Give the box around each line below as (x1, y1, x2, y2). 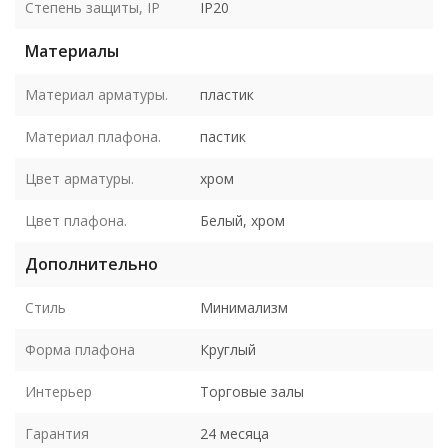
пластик (200, 84, 254, 104)
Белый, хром (200, 210, 285, 230)
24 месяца (200, 423, 269, 443)
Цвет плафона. (25, 210, 127, 230)
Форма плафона (25, 339, 135, 359)
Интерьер (25, 381, 92, 401)
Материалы (25, 39, 119, 62)
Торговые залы (200, 381, 304, 401)
